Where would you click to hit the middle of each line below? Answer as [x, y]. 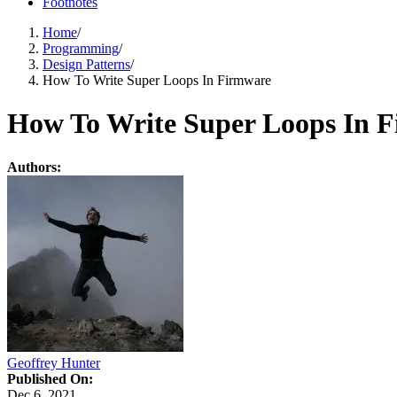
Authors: [34, 167]
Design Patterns [86, 64]
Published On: [50, 378]
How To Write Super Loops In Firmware [157, 80]
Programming [81, 48]
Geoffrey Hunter [54, 362]
